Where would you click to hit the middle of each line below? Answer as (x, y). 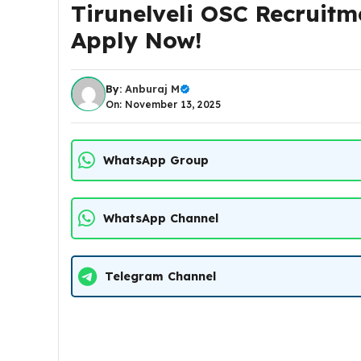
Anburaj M (152, 89)
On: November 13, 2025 (163, 104)
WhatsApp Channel (161, 218)
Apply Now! (137, 40)
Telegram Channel (160, 276)
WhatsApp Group (156, 160)
